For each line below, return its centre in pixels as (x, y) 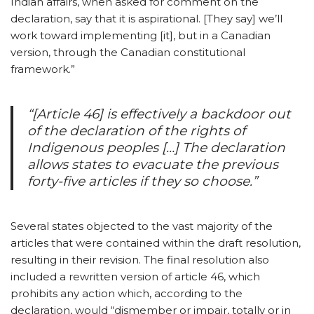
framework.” (43, 69)
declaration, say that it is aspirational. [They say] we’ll (146, 18)
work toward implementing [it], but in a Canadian (141, 35)
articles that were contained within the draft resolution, (156, 243)
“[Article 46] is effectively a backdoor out (159, 114)
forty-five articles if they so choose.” (142, 181)
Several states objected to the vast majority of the (142, 226)
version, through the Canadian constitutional (128, 52)
